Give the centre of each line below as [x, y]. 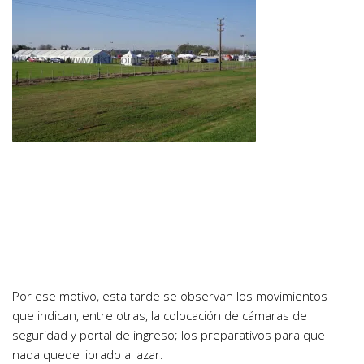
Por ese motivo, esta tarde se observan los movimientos [170, 296]
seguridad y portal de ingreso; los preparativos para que [169, 335]
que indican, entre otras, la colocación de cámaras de [160, 316]
